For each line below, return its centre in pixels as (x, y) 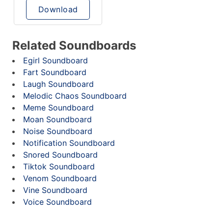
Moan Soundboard (57, 119)
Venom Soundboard (60, 178)
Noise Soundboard (58, 131)
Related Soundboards (74, 45)
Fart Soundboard (55, 72)
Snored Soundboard (60, 155)
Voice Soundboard (57, 202)
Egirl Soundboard (55, 60)
